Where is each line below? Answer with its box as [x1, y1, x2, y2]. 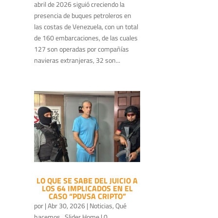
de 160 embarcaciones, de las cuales [34, 32, 138, 43]
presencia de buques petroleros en [34, 10, 131, 20]
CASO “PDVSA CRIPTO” [48, 190, 126, 202]
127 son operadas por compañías [34, 43, 129, 54]
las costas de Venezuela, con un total [34, 21, 138, 32]
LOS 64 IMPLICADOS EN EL [41, 182, 133, 195]
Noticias [90, 200, 112, 211]
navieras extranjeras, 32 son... [34, 54, 120, 65]
